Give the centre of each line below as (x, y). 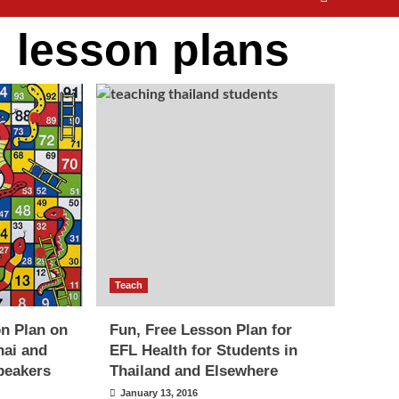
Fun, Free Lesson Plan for (201, 330)
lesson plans (153, 50)
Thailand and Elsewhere (194, 371)
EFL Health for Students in (204, 350)
